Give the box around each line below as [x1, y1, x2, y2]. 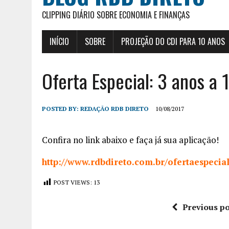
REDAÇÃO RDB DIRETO [80, 104, 149, 112]
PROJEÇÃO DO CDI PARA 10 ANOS [121, 35, 225, 48]
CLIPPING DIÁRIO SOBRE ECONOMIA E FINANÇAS [42, 8, 190, 21]
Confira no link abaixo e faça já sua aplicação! [42, 133, 219, 146]
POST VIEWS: [54, 178, 92, 186]
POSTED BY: [42, 104, 80, 112]
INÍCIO [50, 35, 69, 48]
